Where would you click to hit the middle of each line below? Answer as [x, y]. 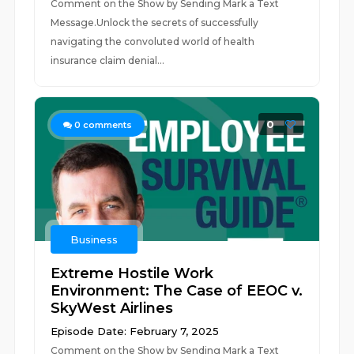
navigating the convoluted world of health [153, 41]
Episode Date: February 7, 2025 [135, 331]
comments [107, 125]
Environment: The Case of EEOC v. [177, 291]
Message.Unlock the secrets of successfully [155, 23]
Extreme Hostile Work [132, 273]
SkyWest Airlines [112, 308]
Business [94, 239]
